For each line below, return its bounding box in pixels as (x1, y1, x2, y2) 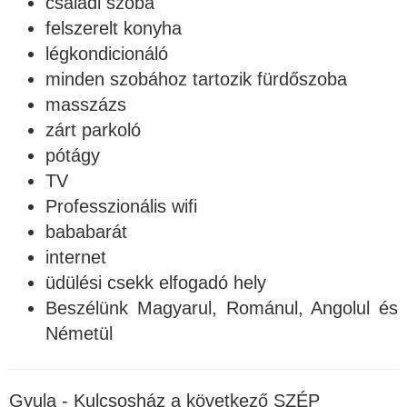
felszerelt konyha (45, 18, 182, 39)
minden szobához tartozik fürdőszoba (45, 69, 347, 90)
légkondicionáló (45, 44, 168, 65)
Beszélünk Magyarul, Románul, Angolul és (45, 298, 398, 319)
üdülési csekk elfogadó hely (45, 273, 266, 293)
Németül (45, 323, 113, 344)
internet (45, 247, 106, 268)
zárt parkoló (45, 120, 141, 141)
